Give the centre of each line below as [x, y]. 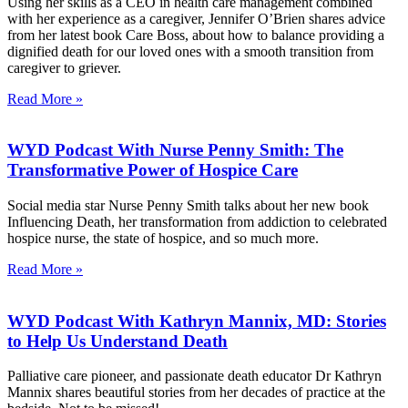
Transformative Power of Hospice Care [153, 170]
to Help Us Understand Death [117, 341]
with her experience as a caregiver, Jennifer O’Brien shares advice [196, 18]
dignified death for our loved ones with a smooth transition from [190, 51]
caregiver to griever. [64, 67]
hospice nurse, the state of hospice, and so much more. [163, 239]
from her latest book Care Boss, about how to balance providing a [196, 35]
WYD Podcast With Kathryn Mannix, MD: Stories [197, 321]
